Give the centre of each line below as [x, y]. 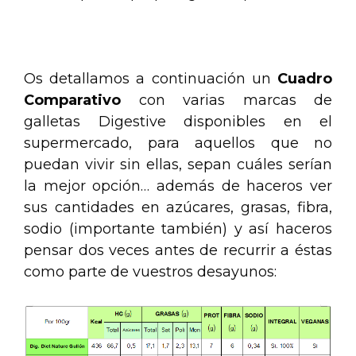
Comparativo [81, 101]
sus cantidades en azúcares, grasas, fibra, [178, 208]
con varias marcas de [235, 101]
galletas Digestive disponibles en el [178, 122]
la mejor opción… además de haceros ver [178, 186]
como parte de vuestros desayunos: [150, 272]
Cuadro [305, 79]
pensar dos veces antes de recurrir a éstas [178, 251]
